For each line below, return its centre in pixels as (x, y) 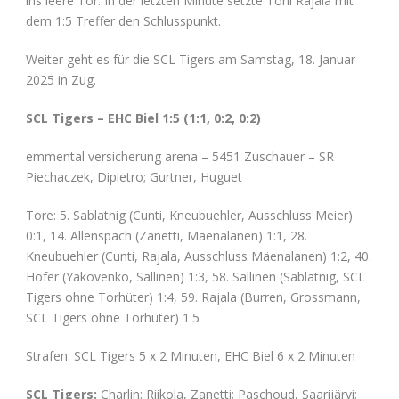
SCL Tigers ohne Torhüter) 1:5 (113, 317)
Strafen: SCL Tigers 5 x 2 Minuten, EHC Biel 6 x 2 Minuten (191, 355)
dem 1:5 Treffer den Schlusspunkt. (123, 20)
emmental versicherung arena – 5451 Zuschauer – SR (180, 156)
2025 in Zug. (61, 79)
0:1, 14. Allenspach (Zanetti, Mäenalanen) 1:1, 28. (167, 235)
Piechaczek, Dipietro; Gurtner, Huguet (134, 176)
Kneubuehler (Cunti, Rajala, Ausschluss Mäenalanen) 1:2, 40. (199, 256)
